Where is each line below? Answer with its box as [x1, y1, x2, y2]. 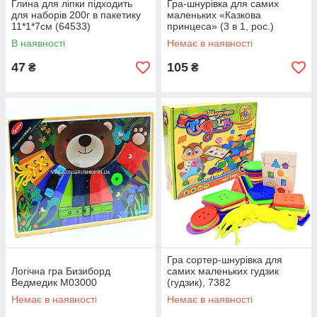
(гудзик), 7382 [167, 277, 231, 288]
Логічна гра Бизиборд [11, 265, 110, 277]
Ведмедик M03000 [11, 277, 97, 288]
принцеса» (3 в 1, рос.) [167, 21, 274, 32]
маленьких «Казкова [167, 9, 261, 21]
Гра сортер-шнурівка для [167, 254, 282, 265]
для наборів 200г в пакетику [11, 9, 141, 21]
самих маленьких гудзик [167, 265, 279, 277]
